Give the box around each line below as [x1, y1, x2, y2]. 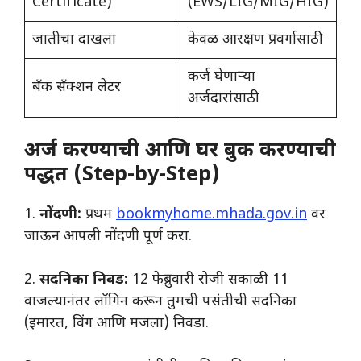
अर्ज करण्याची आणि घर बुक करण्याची [24, 139, 336, 165]
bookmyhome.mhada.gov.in [116, 205, 307, 225]
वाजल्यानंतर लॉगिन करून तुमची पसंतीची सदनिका [24, 293, 297, 312]
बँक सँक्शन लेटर [32, 78, 121, 98]
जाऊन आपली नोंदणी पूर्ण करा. [24, 227, 192, 247]
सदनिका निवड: [39, 271, 128, 290]
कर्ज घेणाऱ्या [188, 68, 255, 87]
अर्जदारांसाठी [188, 89, 259, 109]
